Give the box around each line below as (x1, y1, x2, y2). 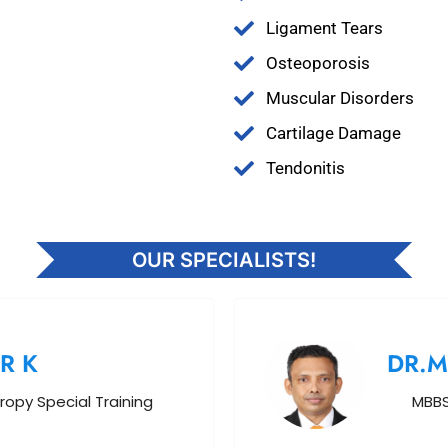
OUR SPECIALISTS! (131, 248, 316, 272)
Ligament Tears (266, 18, 383, 38)
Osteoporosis (266, 53, 370, 73)
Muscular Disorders (266, 88, 414, 108)
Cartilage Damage (266, 123, 401, 143)
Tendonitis (266, 158, 345, 178)
